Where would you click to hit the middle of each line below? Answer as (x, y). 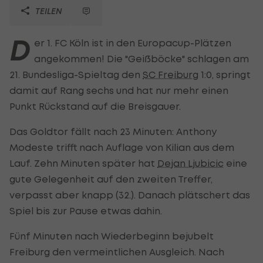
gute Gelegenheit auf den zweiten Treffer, (111, 179)
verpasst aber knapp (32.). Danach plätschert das (130, 195)
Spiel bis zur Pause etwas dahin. (86, 210)
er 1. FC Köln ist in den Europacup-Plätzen (133, 43)
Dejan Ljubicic (190, 163)
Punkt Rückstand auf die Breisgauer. (95, 106)
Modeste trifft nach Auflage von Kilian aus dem (122, 147)
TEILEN (48, 11)
